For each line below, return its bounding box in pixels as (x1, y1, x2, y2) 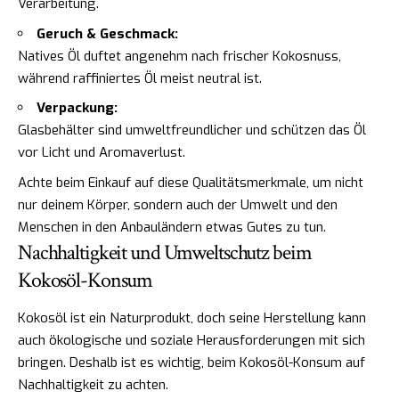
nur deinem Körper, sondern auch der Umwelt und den (18, 195, 338, 214)
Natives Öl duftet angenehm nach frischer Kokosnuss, (18, 46, 341, 65)
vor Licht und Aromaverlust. (18, 143, 185, 162)
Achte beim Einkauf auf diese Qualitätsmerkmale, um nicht (18, 173, 363, 191)
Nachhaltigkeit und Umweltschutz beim (18, 238, 312, 266)
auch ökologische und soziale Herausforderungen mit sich (18, 330, 365, 349)
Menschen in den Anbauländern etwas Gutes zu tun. (18, 217, 326, 236)
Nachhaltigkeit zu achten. (18, 375, 168, 394)
